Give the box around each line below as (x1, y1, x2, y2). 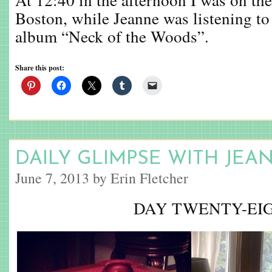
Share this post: (15, 63, 64, 73)
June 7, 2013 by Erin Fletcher (15, 168, 188, 188)
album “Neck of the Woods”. (15, 25, 209, 47)
